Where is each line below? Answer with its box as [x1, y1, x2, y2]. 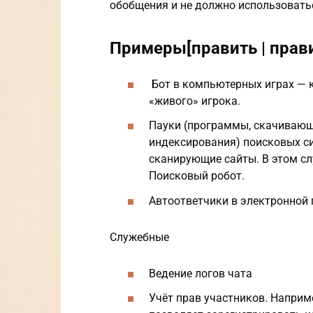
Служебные [110, 231, 169, 245]
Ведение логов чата [149, 266, 252, 280]
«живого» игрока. [149, 94, 240, 108]
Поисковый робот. [149, 169, 245, 183]
